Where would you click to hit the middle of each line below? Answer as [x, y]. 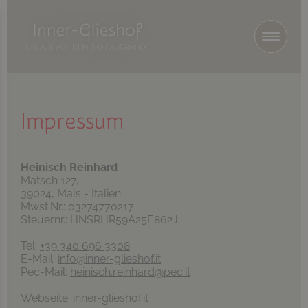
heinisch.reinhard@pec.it [130, 272]
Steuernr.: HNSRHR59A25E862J [99, 219]
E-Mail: [39, 258]
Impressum [72, 121]
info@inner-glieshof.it [109, 258]
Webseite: [47, 298]
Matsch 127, [50, 180]
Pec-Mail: [45, 272]
